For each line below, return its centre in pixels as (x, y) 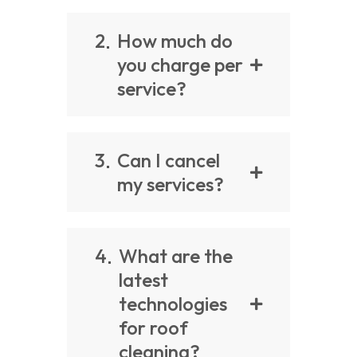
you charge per (180, 65)
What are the (176, 256)
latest (143, 280)
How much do (175, 41)
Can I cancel (169, 161)
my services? (171, 184)
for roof (153, 328)
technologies (173, 304)
